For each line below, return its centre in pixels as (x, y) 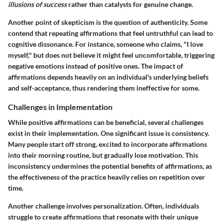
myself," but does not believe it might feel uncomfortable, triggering (111, 55)
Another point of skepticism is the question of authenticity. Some (108, 22)
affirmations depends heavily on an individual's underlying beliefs (108, 77)
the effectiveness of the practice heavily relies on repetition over (107, 177)
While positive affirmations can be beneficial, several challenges (106, 122)
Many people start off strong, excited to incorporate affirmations (108, 144)
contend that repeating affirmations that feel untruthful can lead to (111, 33)
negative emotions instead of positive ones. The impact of (96, 66)
